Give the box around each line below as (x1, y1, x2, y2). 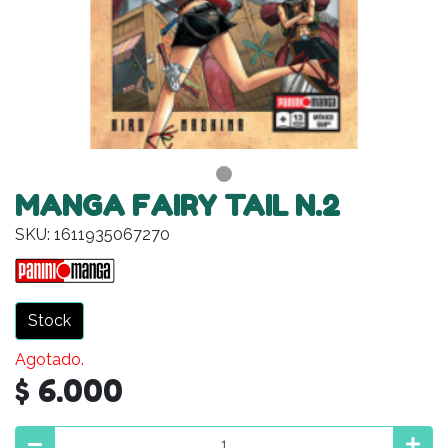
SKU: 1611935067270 (15, 224, 170, 244)
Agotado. (15, 349, 84, 369)
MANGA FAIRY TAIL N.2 (15, 188, 340, 223)
